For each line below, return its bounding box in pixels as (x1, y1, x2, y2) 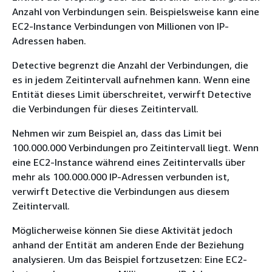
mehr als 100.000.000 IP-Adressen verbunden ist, (12, 170, 229, 183)
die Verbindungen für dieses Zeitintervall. (12, 102, 199, 115)
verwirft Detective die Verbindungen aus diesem (12, 185, 229, 197)
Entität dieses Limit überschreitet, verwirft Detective (12, 87, 251, 100)
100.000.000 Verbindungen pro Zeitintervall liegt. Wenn (12, 141, 259, 154)
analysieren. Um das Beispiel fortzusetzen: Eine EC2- (12, 253, 247, 265)
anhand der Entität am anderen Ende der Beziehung (12, 238, 244, 251)
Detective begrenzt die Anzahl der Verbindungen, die (12, 58, 248, 71)
